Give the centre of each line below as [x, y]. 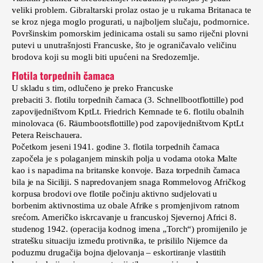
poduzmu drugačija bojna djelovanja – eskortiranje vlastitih [119, 252]
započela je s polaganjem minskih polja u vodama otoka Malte [125, 158]
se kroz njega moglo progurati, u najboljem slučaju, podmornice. [131, 21]
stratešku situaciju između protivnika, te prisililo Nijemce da [120, 240]
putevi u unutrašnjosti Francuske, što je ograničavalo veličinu [124, 45]
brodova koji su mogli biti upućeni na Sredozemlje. [107, 57]
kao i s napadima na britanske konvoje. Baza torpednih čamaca [126, 170]
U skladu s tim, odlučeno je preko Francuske [95, 88]
